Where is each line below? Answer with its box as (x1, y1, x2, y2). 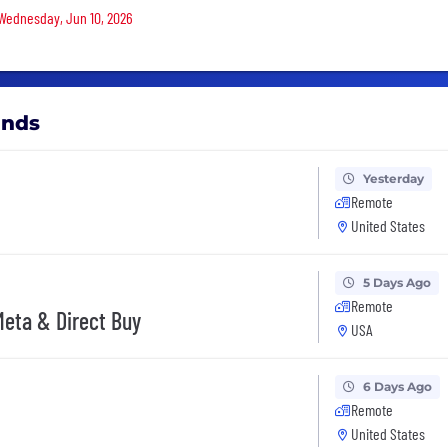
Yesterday (362, 171, 424, 187)
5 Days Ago (362, 275, 431, 291)
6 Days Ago (362, 379, 432, 395)
